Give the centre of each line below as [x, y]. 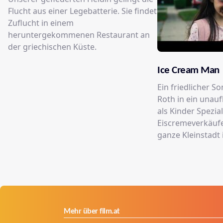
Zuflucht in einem [41, 23]
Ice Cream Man [188, 71]
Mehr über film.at [92, 212]
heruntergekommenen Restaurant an [79, 35]
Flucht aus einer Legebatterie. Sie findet [82, 11]
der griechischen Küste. [52, 47]
